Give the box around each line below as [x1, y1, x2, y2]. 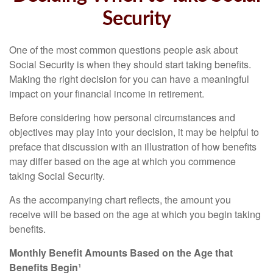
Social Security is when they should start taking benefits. [9, 57, 251, 71]
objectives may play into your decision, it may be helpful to [9, 125, 259, 139]
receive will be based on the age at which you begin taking [9, 207, 261, 221]
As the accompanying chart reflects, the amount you [9, 193, 231, 207]
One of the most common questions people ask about [9, 43, 238, 57]
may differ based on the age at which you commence [9, 154, 236, 168]
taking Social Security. [9, 169, 105, 183]
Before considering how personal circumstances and [9, 110, 235, 124]
